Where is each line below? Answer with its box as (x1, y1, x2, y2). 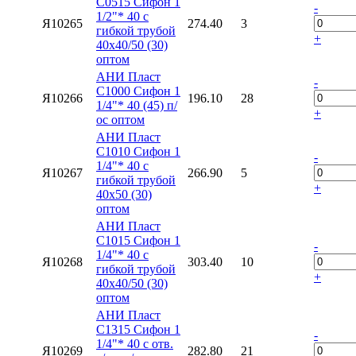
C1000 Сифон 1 (96, 83, 180, 98)
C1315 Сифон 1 (96, 322, 180, 336)
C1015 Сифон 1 (96, 233, 180, 247)
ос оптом (96, 112, 145, 126)
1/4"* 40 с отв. (96, 336, 173, 350)
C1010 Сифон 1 (96, 144, 180, 158)
